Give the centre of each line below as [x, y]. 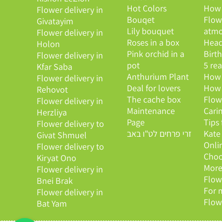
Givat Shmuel [61, 135]
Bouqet [140, 20]
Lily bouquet [150, 31]
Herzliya [52, 112]
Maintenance [151, 111]
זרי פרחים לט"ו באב [159, 134]
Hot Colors [146, 8]
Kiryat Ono [56, 158]
